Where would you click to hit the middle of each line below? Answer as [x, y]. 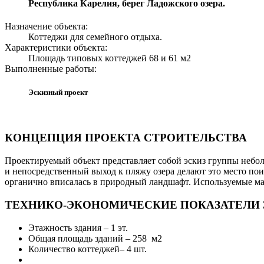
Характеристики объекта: [56, 48]
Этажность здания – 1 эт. [78, 227]
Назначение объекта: [46, 27]
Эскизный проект [58, 92]
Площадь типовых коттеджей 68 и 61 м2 [110, 58]
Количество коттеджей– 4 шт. [88, 249]
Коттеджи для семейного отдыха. [95, 37]
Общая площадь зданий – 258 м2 [95, 238]
